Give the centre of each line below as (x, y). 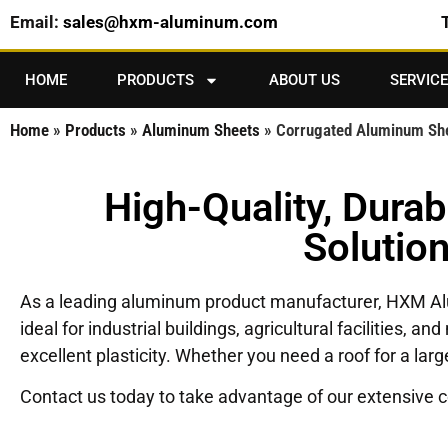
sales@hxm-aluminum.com (170, 22)
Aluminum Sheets (201, 130)
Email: (36, 22)
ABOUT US (304, 80)
